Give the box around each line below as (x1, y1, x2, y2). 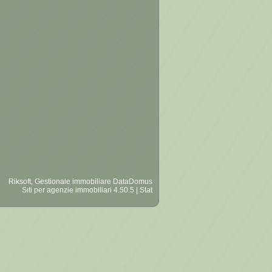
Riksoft (8, 177, 31, 186)
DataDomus (113, 177, 152, 186)
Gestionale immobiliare (35, 177, 111, 186)
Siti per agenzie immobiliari (22, 186, 112, 194)
